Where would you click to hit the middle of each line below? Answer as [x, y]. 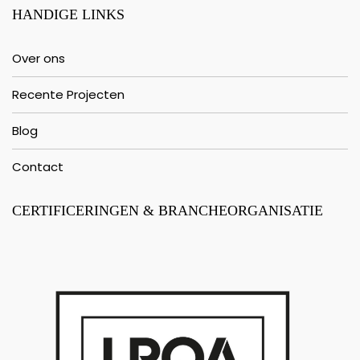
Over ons [39, 58]
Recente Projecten [68, 94]
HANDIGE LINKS [68, 14]
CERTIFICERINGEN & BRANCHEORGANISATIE [168, 211]
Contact [38, 167]
